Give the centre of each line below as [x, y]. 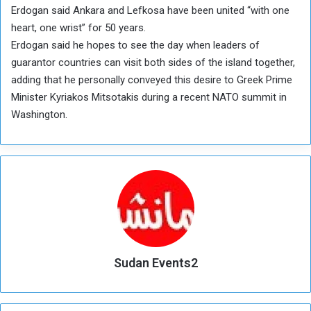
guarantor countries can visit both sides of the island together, [153, 62]
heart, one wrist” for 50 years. [78, 27]
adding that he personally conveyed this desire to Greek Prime [152, 79]
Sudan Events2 [155, 262]
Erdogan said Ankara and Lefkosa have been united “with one [150, 10]
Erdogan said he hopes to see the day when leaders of [135, 45]
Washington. [39, 114]
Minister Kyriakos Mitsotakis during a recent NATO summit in [149, 97]
